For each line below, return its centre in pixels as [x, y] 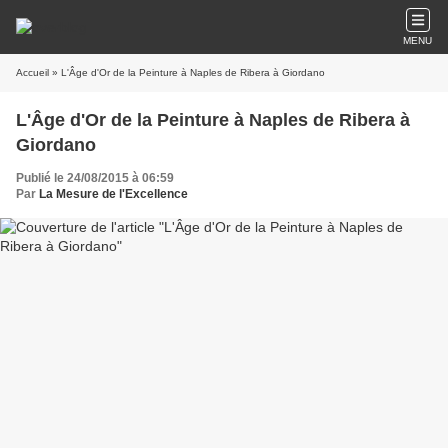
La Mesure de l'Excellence [113, 194]
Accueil [32, 72]
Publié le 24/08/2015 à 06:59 [95, 178]
